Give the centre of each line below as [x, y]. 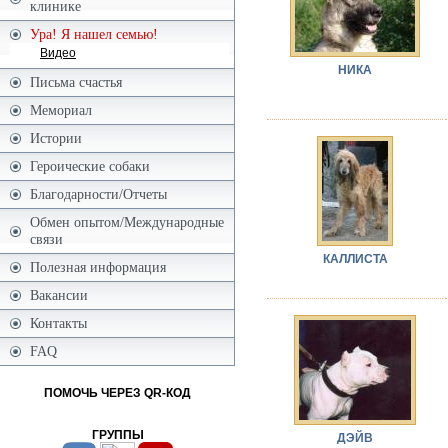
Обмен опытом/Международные [127, 222]
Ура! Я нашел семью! [94, 34]
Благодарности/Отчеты [98, 194]
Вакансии [59, 295]
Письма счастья [76, 82]
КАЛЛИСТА [355, 258]
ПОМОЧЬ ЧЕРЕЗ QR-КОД [117, 393]
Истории [56, 138]
